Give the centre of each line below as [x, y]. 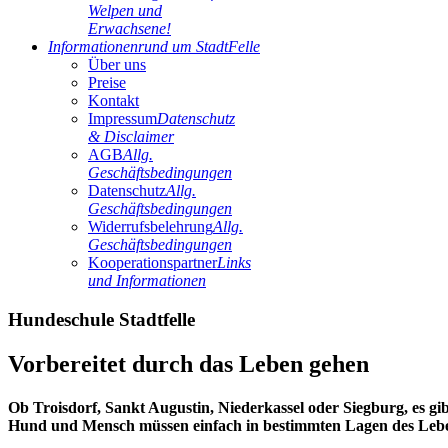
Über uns [117, 64]
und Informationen [147, 280]
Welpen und [125, 10]
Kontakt [113, 100]
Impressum [122, 118]
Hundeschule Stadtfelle [101, 319]
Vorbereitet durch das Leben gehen [188, 363]
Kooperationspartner [152, 262]
